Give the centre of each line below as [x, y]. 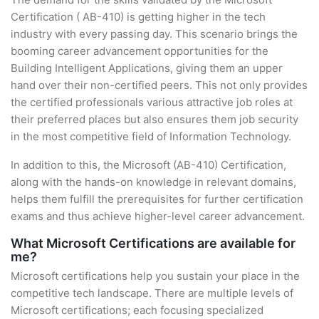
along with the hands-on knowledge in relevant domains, [153, 182]
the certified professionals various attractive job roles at [152, 102]
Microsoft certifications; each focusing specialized [137, 310]
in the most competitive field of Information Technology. [151, 136]
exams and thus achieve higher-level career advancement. [158, 216]
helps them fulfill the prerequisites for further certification [157, 199]
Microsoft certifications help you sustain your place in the [155, 276]
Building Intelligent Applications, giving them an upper [147, 68]
